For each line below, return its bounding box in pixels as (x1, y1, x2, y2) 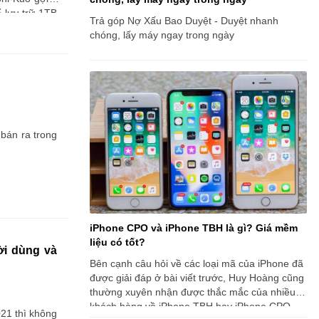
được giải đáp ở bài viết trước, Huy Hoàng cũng (90, 272, 304, 283)
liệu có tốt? (90, 236, 145, 248)
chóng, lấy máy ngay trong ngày (90, 29, 234, 41)
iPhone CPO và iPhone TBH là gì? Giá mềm (90, 222, 298, 234)
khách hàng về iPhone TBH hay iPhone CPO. (90, 300, 296, 312)
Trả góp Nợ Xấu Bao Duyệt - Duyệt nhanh (90, 15, 278, 26)
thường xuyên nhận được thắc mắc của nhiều (90, 286, 296, 298)
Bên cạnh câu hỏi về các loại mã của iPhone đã (90, 258, 303, 269)
